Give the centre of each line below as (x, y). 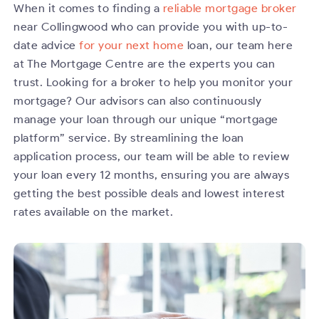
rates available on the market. (94, 212)
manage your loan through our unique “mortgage (146, 120)
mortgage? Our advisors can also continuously (138, 101)
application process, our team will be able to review (152, 157)
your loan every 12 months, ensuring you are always (152, 175)
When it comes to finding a (88, 9)
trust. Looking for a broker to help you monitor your (153, 83)
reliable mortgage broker (230, 9)
